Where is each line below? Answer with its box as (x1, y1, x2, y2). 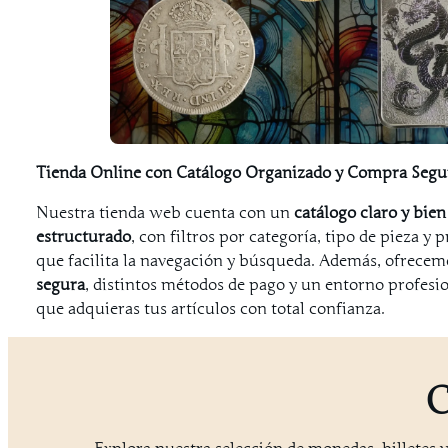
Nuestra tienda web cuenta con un (36, 202, 295, 223)
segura (36, 274, 86, 295)
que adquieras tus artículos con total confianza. (36, 298, 386, 319)
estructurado (36, 226, 132, 247)
